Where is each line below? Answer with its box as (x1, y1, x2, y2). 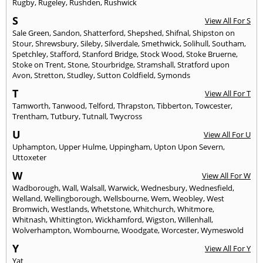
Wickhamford (95, 214, 142, 225)
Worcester (161, 225, 197, 236)
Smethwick (141, 38, 180, 49)
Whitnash (12, 214, 46, 225)
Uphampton (12, 141, 55, 153)
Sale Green (12, 28, 49, 39)
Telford (89, 100, 113, 112)
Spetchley (12, 49, 46, 60)
